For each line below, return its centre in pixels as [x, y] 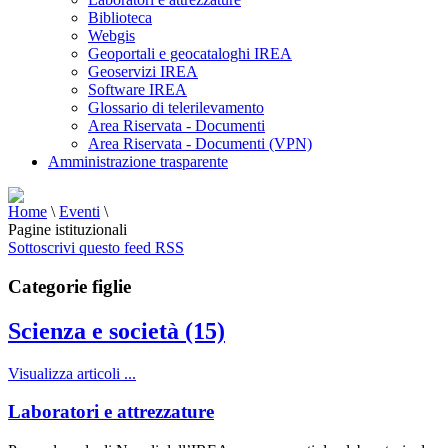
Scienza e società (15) [116, 330]
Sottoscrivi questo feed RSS [96, 247]
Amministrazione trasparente [138, 161]
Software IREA [137, 89]
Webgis [111, 35]
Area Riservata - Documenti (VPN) [200, 143]
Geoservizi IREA [143, 71]
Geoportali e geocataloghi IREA [190, 53]
